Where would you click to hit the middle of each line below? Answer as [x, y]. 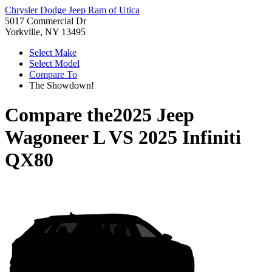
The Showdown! [62, 85]
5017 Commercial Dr [46, 21]
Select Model [54, 63]
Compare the [59, 115]
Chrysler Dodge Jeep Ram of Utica [72, 10]
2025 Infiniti [190, 138]
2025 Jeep [154, 115]
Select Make [53, 53]
